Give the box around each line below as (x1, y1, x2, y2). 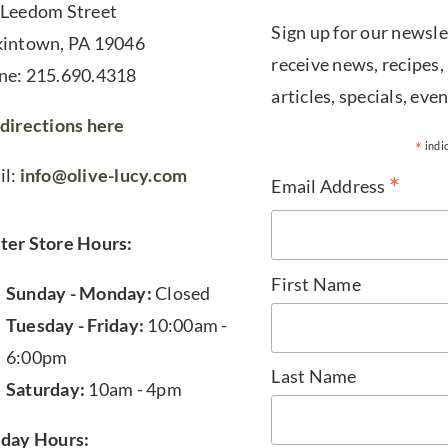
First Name (271, 272, 361, 295)
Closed (151, 282, 211, 304)
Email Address (271, 175, 389, 197)
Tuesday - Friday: (5, 314, 148, 336)
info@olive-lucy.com (19, 164, 188, 186)
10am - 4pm (85, 378, 182, 400)
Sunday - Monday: (5, 282, 152, 304)
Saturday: (5, 378, 86, 400)
